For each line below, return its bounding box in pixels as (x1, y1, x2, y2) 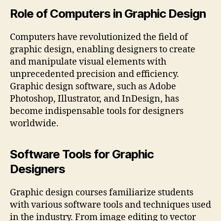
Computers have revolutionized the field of (10, 32, 188, 43)
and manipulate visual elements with (10, 56, 166, 68)
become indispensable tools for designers (10, 106, 184, 117)
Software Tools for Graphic (10, 147, 154, 162)
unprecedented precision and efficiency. (10, 69, 179, 80)
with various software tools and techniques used (10, 199, 211, 211)
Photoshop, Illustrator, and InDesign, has (10, 93, 179, 105)
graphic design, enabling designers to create (10, 44, 195, 56)
